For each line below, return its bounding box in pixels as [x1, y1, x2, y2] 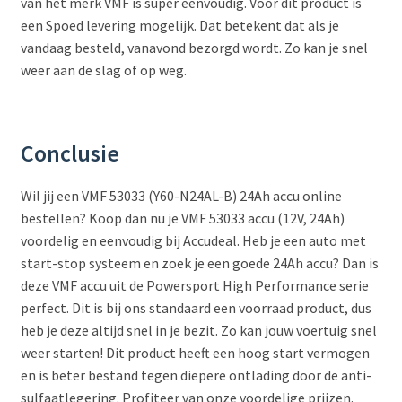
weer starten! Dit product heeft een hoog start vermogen [20, 343, 370, 362]
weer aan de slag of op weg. [20, 61, 187, 80]
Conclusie [20, 138, 119, 168]
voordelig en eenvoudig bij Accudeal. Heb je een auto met [20, 231, 366, 249]
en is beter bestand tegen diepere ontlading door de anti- [20, 365, 371, 384]
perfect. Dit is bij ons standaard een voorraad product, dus [20, 298, 371, 317]
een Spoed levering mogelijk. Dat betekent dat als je [20, 16, 339, 35]
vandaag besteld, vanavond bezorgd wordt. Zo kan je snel [20, 39, 368, 57]
